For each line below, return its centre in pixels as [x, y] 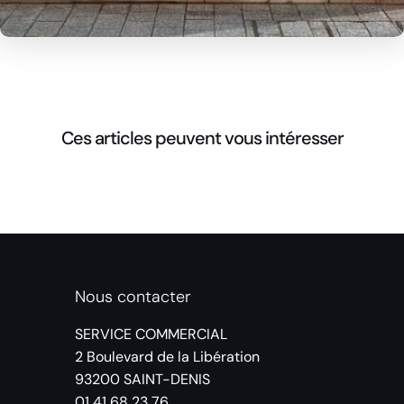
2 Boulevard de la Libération [167, 356]
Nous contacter [133, 296]
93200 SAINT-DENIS [142, 379]
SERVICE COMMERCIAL [151, 334]
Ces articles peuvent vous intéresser [202, 138]
